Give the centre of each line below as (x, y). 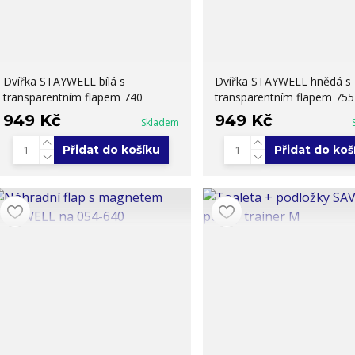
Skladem (160, 122)
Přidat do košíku (112, 149)
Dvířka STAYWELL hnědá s (282, 81)
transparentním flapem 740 (73, 97)
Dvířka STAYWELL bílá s (64, 81)
